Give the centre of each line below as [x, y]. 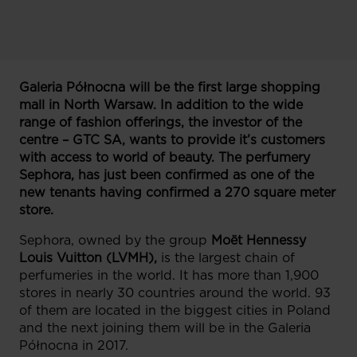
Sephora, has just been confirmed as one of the [167, 175]
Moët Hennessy [259, 240]
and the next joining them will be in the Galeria [165, 328]
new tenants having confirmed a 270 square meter [177, 192]
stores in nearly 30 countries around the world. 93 [175, 293]
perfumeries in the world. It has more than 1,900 [169, 275]
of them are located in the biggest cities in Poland [175, 310]
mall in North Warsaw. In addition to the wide [161, 105]
